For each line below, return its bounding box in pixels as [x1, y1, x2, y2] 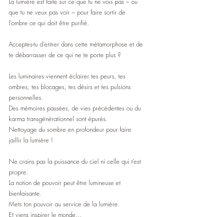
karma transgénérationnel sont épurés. [9, 114, 109, 124]
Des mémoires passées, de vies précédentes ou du [9, 104, 143, 113]
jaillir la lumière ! [9, 136, 53, 145]
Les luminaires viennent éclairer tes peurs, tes [9, 72, 127, 81]
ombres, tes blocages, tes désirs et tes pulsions [9, 82, 133, 92]
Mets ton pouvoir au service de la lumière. [9, 200, 120, 209]
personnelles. [9, 93, 43, 102]
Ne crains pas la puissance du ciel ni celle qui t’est [9, 157, 143, 166]
